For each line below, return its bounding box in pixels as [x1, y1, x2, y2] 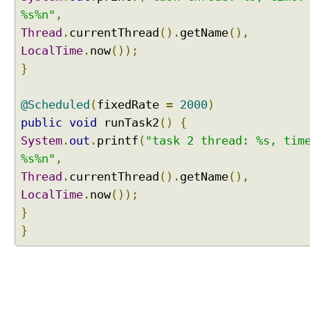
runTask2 [97, 116, 159, 129]
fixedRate [97, 98, 166, 111]
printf [97, 134, 138, 147]
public [21, 116, 62, 129]
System [21, 134, 62, 147]
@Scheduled [21, 98, 90, 111]
